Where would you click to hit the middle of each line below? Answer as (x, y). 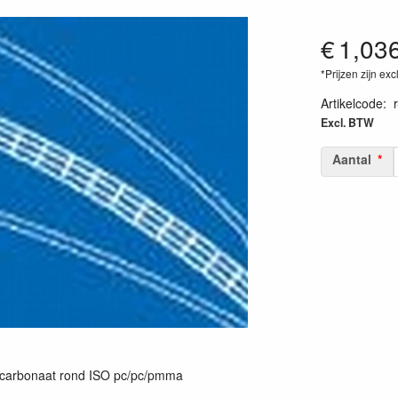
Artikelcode (351, 103)
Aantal (351, 159)
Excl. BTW (347, 123)
